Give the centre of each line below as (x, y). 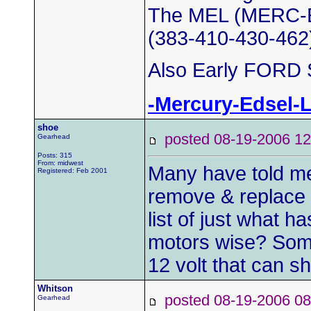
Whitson (55, 288)
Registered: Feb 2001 (73, 170)
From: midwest (60, 163)
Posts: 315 (55, 155)
